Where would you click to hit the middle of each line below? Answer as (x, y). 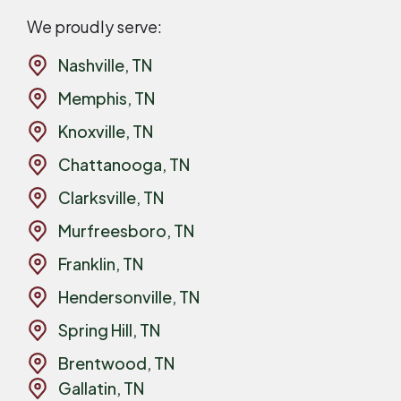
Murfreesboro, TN (126, 230)
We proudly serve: (94, 27)
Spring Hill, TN (109, 329)
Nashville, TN (105, 64)
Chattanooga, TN (124, 164)
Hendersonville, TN (129, 296)
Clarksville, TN (111, 197)
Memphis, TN (107, 98)
